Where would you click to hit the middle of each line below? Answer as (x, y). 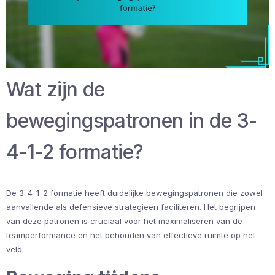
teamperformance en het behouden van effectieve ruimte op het (131, 235)
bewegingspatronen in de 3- (132, 120)
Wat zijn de (56, 89)
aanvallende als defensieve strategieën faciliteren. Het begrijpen (131, 207)
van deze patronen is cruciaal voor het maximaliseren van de (124, 221)
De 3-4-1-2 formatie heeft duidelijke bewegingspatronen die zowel (134, 192)
